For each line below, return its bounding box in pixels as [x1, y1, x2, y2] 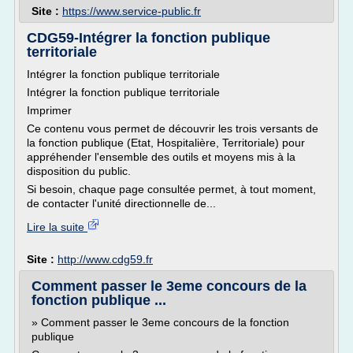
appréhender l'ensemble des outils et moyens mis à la [27, 150, 295, 163]
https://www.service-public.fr [62, 5, 201, 17]
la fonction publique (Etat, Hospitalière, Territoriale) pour [27, 136, 305, 149]
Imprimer [27, 104, 72, 117]
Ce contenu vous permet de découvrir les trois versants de [27, 122, 318, 135]
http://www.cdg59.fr [58, 253, 153, 266]
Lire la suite [27, 221, 87, 233]
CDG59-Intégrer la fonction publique [27, 30, 270, 46]
